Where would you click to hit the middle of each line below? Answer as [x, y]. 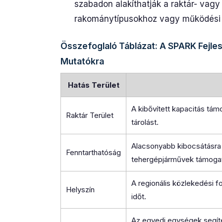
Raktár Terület [90, 115]
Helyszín [80, 190]
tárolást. [145, 122]
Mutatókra [82, 61]
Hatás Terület [93, 85]
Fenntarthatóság [93, 152]
